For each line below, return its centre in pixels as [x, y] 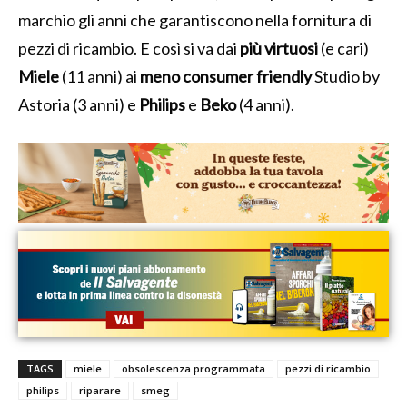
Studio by [346, 76]
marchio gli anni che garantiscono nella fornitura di [195, 20]
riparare [100, 390]
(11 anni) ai [99, 76]
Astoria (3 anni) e [77, 104]
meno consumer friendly [226, 76]
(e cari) [343, 48]
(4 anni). [265, 104]
